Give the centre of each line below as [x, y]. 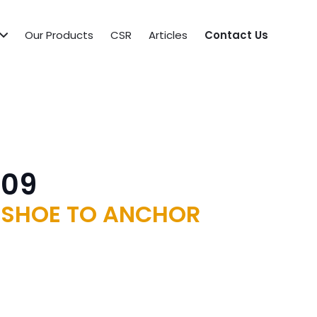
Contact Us [236, 35]
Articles [168, 35]
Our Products [59, 35]
